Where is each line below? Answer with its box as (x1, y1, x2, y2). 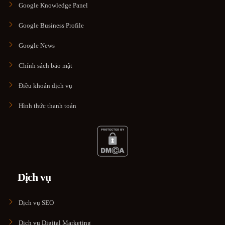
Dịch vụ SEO (19, 198, 54, 206)
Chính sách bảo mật (19, 61, 72, 69)
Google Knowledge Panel (19, 1, 88, 9)
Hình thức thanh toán (19, 101, 76, 109)
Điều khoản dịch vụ (19, 81, 72, 89)
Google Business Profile (19, 21, 84, 29)
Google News (19, 41, 55, 49)
